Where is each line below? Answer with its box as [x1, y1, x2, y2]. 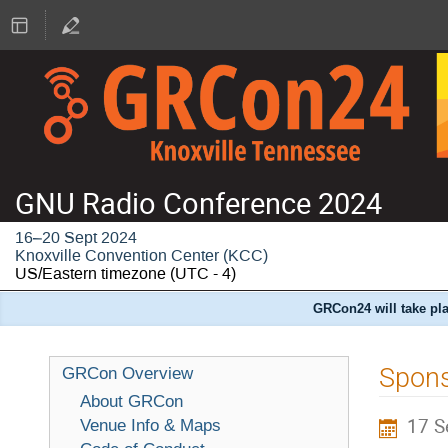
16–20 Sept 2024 [15, 226, 137, 248]
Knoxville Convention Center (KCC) [15, 244, 268, 266]
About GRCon [80, 390, 183, 411]
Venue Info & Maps [80, 414, 221, 435]
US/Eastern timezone [15, 262, 166, 284]
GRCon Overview [62, 362, 193, 383]
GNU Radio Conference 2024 [15, 182, 382, 223]
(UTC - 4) [166, 262, 236, 284]
